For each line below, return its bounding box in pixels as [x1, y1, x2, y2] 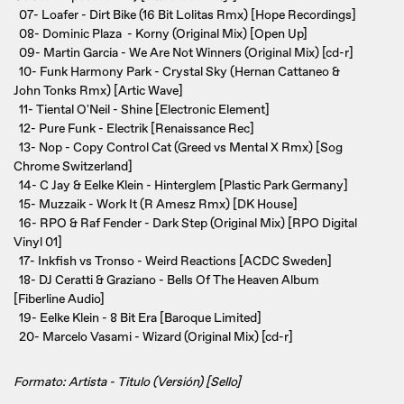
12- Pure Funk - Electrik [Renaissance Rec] [14, 121, 254, 137]
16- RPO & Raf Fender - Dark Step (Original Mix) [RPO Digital [14, 216, 357, 232]
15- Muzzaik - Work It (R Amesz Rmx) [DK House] [14, 197, 298, 213]
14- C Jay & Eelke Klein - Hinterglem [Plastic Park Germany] [14, 178, 348, 194]
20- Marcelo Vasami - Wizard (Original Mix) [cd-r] [14, 329, 293, 345]
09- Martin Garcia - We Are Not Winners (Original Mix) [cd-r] [14, 45, 353, 61]
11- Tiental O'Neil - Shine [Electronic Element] [14, 102, 270, 118]
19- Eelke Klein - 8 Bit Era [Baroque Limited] [14, 310, 262, 326]
